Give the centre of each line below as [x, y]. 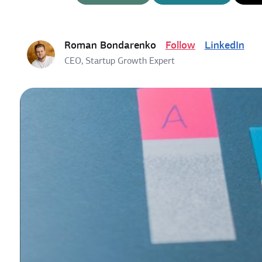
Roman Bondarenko [110, 46]
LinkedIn [224, 46]
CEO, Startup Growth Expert [119, 61]
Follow [180, 46]
